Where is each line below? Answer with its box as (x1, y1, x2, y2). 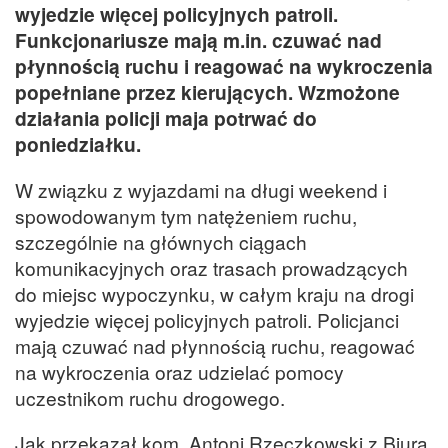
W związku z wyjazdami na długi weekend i (15, 175, 387, 203)
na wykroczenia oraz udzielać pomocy (15, 357, 344, 385)
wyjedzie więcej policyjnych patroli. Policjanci (15, 305, 399, 333)
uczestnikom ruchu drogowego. (15, 383, 290, 411)
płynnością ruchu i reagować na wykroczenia (15, 52, 433, 81)
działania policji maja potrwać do (15, 104, 317, 133)
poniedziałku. (15, 130, 141, 159)
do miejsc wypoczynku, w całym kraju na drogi (15, 279, 414, 307)
